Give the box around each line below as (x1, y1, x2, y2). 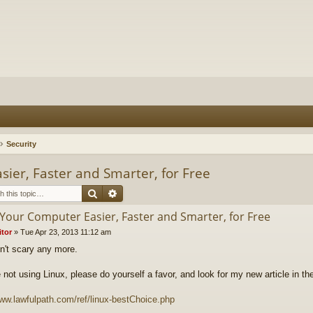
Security (6, 140, 36, 148)
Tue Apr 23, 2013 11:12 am (20, 227, 111, 236)
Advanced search (118, 186, 199, 200)
